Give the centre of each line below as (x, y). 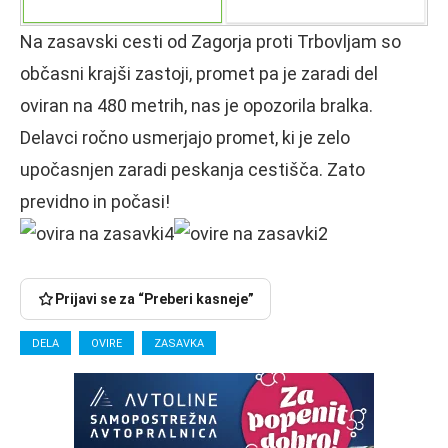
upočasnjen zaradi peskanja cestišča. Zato (192, 169)
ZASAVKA (179, 343)
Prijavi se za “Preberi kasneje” (154, 298)
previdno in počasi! (95, 201)
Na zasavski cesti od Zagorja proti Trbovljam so (210, 41)
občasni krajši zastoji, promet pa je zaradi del (199, 73)
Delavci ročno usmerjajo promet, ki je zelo (185, 137)
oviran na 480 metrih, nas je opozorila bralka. (196, 105)
